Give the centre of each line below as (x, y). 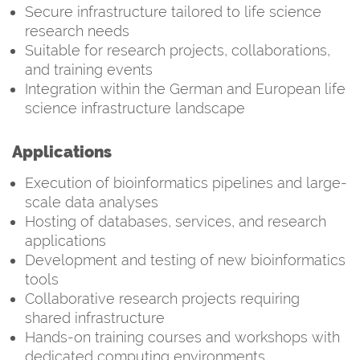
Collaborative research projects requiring (162, 298)
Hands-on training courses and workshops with (182, 337)
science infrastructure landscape (135, 108)
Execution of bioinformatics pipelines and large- (186, 182)
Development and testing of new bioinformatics (185, 260)
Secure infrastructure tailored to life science (173, 11)
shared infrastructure (95, 317)
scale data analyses (92, 202)
